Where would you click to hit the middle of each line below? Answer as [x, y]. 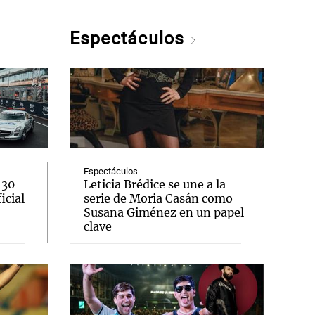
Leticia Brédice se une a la [154, 184]
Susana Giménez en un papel [163, 212]
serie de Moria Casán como [158, 198]
